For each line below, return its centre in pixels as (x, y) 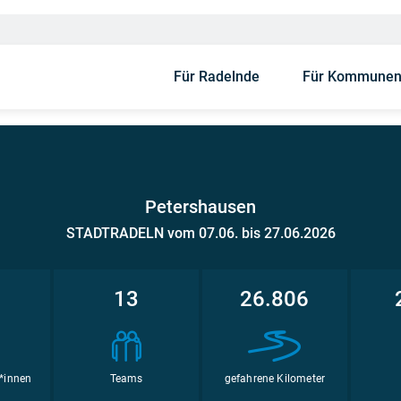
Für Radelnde (217, 77)
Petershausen (200, 207)
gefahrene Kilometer (275, 379)
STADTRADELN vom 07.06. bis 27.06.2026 (200, 233)
